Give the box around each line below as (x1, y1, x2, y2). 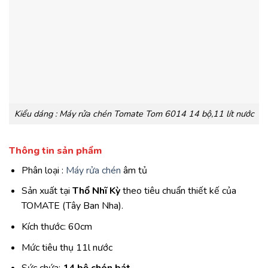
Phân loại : (21, 163, 66, 177)
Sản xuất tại (21, 184, 72, 198)
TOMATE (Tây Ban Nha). (21, 199, 123, 213)
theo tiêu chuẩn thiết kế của (120, 184, 236, 198)
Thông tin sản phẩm (9, 144, 102, 157)
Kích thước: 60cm (21, 220, 92, 233)
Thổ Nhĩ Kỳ (72, 184, 120, 198)
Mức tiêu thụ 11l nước (21, 240, 112, 254)
